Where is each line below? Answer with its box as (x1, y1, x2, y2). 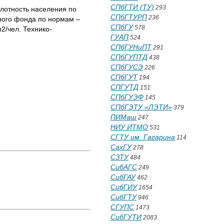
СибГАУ (110, 173, 135, 181)
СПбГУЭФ (110, 93, 143, 101)
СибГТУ (110, 193, 136, 201)
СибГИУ (110, 183, 137, 191)
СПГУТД (110, 83, 138, 91)
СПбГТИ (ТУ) (110, 3, 154, 11)
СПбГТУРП (110, 13, 147, 21)
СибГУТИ (110, 213, 141, 221)
